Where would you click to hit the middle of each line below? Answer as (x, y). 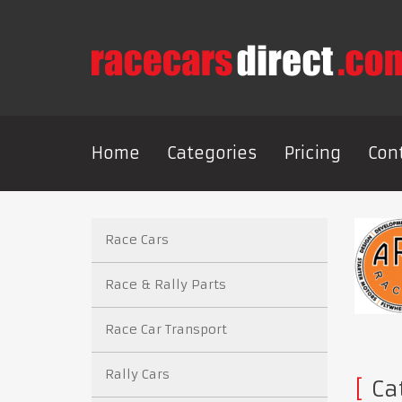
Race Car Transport (166, 329)
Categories (212, 153)
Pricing (313, 153)
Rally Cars (137, 374)
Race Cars (137, 240)
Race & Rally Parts (166, 284)
